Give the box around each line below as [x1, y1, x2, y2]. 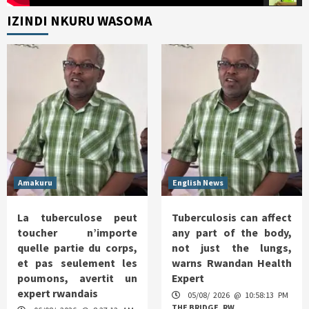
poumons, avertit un [17, 271, 137, 286]
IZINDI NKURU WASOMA [7, 12, 152, 30]
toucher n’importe [17, 226, 137, 240]
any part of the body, [172, 226, 292, 240]
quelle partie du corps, [17, 241, 137, 255]
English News [172, 177, 223, 188]
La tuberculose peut [17, 210, 137, 225]
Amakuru [18, 177, 52, 188]
